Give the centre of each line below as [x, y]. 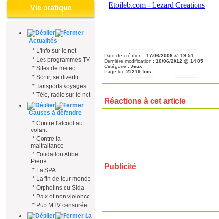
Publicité [120, 166]
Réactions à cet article [145, 101]
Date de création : [125, 55]
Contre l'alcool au [59, 123]
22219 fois [139, 72]
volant [39, 130]
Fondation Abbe [57, 154]
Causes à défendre [55, 113]
